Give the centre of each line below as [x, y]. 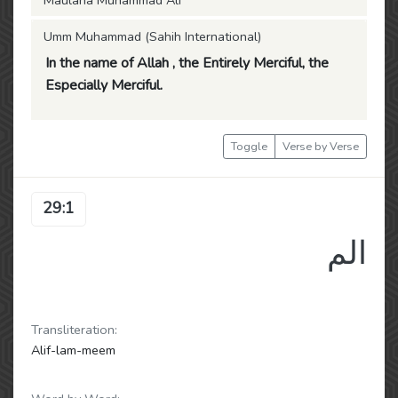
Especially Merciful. [104, 85]
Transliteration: [74, 330]
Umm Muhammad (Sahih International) [152, 36]
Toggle [249, 146]
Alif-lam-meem [73, 350]
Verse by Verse [321, 146]
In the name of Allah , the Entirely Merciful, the [187, 63]
